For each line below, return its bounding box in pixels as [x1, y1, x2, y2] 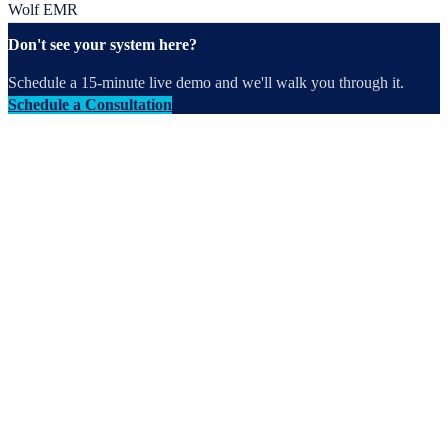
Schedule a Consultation [8, 96, 172, 114]
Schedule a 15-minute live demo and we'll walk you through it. [8, 74, 404, 92]
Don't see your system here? [8, 36, 197, 54]
